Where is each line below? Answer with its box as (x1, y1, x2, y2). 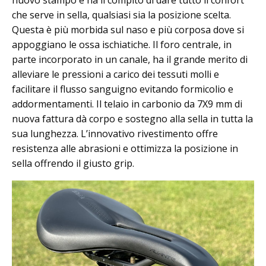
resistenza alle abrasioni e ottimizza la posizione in (12, 141, 238, 155)
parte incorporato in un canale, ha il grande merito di (12, 52, 248, 66)
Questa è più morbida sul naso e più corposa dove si (12, 23, 244, 36)
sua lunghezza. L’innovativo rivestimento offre (12, 126, 218, 140)
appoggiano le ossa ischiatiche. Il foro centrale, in (12, 37, 232, 51)
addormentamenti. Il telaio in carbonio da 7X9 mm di (12, 97, 242, 110)
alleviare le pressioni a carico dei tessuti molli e (12, 67, 219, 81)
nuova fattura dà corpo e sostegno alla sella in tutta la (12, 112, 253, 125)
